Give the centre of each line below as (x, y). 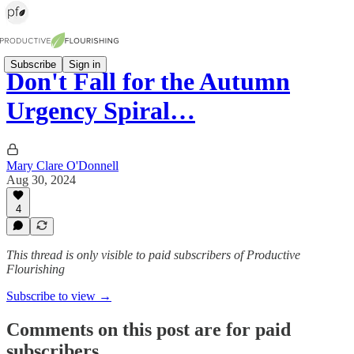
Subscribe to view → (59, 296)
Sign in (85, 64)
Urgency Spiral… (101, 111)
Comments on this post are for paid (149, 329)
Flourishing (36, 269)
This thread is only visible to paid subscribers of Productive (153, 255)
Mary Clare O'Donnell (62, 165)
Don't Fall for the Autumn (148, 82)
